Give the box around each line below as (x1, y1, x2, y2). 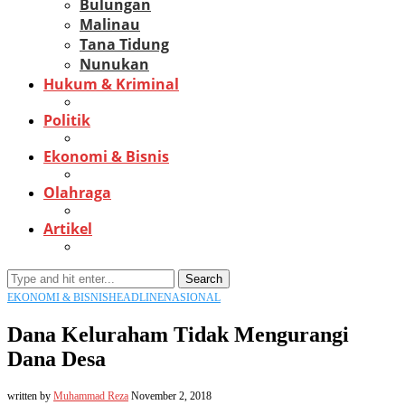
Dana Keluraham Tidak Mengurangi (7, 322, 349, 346)
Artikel (43, 219, 92, 239)
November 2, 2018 (131, 389, 212, 402)
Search (185, 272, 222, 286)
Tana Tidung (80, 34, 169, 54)
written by (7, 389, 53, 402)
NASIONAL (164, 291, 221, 304)
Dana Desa (7, 346, 106, 371)
